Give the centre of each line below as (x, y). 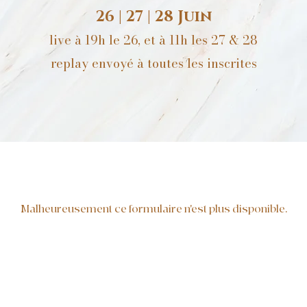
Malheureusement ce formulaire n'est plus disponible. (153, 209)
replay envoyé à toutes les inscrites (153, 63)
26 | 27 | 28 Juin (153, 17)
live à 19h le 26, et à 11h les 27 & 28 (153, 40)
